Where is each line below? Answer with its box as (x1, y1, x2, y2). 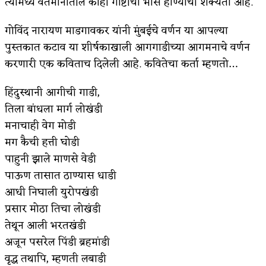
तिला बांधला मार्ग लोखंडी (5, 100, 103, 119)
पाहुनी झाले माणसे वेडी (5, 150, 96, 169)
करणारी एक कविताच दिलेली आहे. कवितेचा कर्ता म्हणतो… (5, 55, 237, 74)
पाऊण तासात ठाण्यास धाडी (5, 166, 116, 186)
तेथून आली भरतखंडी (5, 216, 86, 236)
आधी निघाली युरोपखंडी (5, 183, 99, 202)
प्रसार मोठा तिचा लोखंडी (5, 199, 101, 219)
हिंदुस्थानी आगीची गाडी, (5, 83, 100, 103)
